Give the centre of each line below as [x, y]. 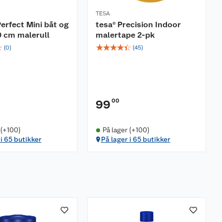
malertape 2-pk [125, 35]
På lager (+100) [126, 130]
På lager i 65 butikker [136, 139]
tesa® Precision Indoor [138, 25]
